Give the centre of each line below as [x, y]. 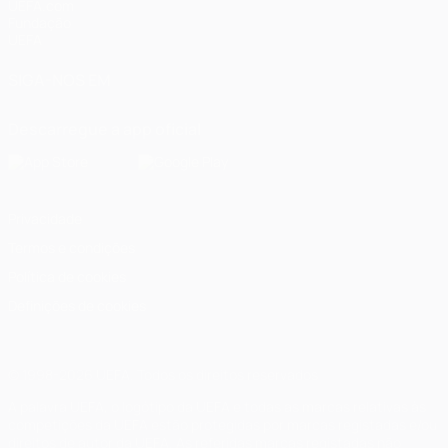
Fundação [39, 23]
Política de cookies [67, 277]
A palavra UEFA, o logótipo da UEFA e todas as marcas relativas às [217, 407]
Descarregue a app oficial [104, 129]
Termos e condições [71, 248]
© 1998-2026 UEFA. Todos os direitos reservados [163, 375]
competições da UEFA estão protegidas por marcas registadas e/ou [222, 425]
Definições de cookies [77, 306]
